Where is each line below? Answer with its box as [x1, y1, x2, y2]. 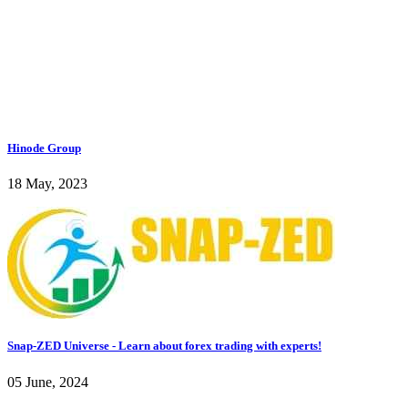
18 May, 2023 [7, 176, 87, 192]
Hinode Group [7, 141, 81, 156]
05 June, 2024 [7, 373, 88, 390]
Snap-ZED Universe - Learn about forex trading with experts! [7, 339, 321, 353]
